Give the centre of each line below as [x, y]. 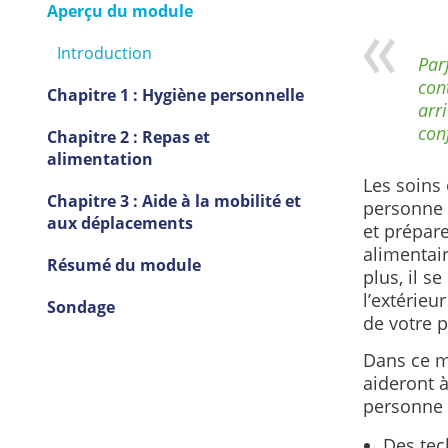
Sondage [80, 307]
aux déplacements [119, 223]
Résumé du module [123, 265]
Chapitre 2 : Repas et [128, 137]
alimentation [99, 159]
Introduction [104, 53]
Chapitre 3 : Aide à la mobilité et [173, 201]
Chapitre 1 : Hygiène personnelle [175, 95]
